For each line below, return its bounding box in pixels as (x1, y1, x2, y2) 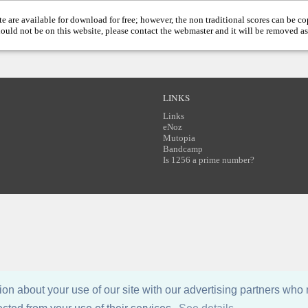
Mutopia (163, 133, 196, 144)
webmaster (174, 25, 214, 36)
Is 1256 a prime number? (163, 155, 255, 166)
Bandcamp (163, 144, 203, 155)
